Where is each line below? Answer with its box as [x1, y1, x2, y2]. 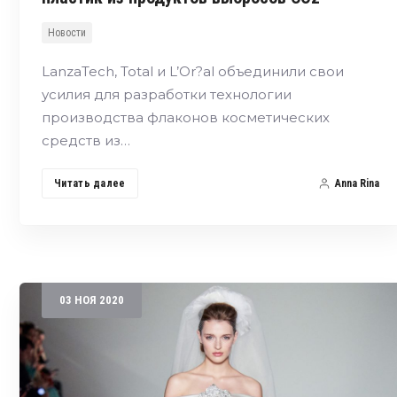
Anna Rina [334, 176, 379, 190]
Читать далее [54, 176, 126, 190]
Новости [48, 26, 86, 39]
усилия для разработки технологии [42, 85, 292, 103]
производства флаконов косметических [42, 108, 330, 126]
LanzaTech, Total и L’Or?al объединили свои [42, 62, 344, 80]
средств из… [42, 131, 130, 149]
